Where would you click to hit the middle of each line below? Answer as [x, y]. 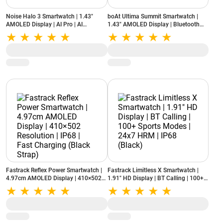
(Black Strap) [23, 194]
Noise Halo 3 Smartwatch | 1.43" [50, 16]
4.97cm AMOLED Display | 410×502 [54, 178]
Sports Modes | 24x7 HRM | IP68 [151, 186]
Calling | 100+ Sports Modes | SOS [153, 32]
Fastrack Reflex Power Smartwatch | [54, 170]
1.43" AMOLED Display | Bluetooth [153, 24]
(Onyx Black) [124, 40]
